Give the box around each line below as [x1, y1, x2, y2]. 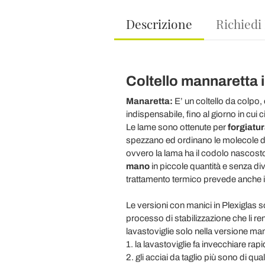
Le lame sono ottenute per [125, 122, 228, 132]
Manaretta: [125, 96, 173, 106]
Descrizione [125, 15, 192, 32]
